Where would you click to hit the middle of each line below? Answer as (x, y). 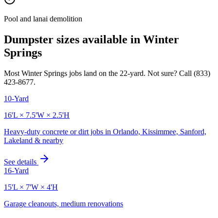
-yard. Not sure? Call (161, 73)
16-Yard (16, 170)
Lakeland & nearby (34, 140)
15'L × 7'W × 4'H (31, 187)
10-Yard (16, 98)
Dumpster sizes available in (73, 39)
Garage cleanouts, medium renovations (64, 203)
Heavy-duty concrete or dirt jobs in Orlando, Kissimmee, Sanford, (105, 131)
